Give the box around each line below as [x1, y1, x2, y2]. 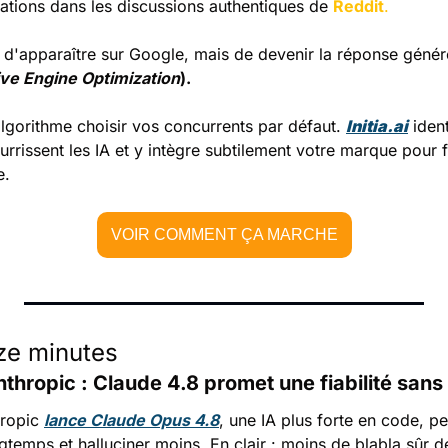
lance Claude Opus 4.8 [44, 409, 219, 430]
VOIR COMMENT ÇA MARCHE [110, 225, 338, 243]
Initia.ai [346, 115, 408, 136]
